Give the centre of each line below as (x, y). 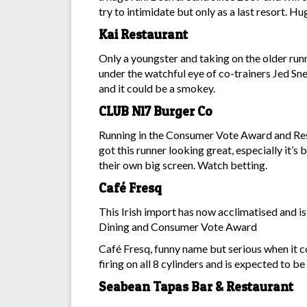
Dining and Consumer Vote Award (178, 226)
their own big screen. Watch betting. (183, 164)
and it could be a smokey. (157, 88)
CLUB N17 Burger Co (156, 111)
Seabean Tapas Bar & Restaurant (196, 286)
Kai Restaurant (143, 34)
